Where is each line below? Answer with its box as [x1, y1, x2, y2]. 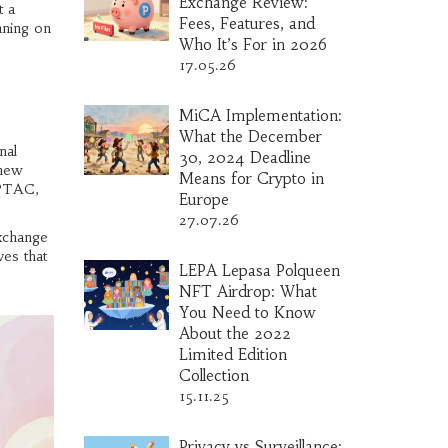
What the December [178, 127, 322, 146]
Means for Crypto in [178, 169, 324, 188]
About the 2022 [178, 324, 291, 343]
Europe [178, 190, 229, 209]
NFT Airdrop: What [178, 282, 317, 301]
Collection [178, 366, 249, 385]
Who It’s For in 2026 [178, 35, 327, 54]
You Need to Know [178, 303, 316, 322]
